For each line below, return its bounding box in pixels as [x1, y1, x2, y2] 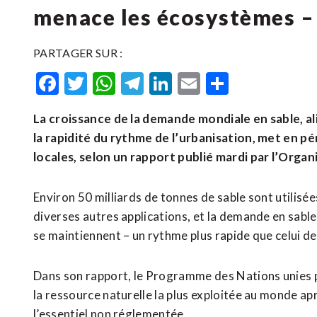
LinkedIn [172, 69, 258, 97]
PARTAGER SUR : [33, 46, 123, 59]
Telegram [144, 69, 236, 97]
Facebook [59, 69, 154, 97]
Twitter [87, 69, 163, 97]
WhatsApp [115, 69, 222, 97]
